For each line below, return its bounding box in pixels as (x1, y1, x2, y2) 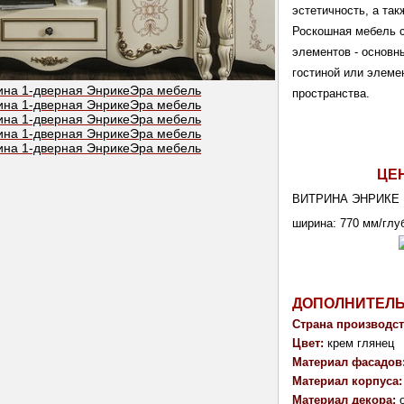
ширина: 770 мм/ (292, 216, 383, 231)
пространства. (292, 87, 374, 101)
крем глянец (324, 336, 395, 351)
